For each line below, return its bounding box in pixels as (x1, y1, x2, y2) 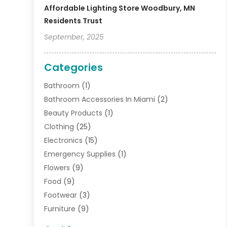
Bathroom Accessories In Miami (44, 94, 156, 104)
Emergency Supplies (44, 148, 116, 159)
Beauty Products (44, 107, 103, 118)
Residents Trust (44, 15, 103, 26)
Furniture (44, 203, 76, 214)
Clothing (44, 121, 74, 132)
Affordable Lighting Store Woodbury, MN (44, 3, 196, 13)
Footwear (44, 190, 78, 200)
